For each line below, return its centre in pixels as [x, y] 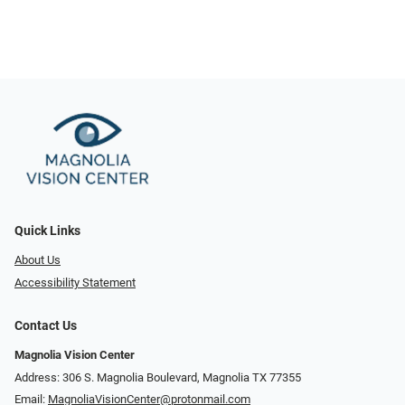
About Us [38, 260]
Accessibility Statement [75, 282]
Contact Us [46, 325]
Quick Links [47, 231]
